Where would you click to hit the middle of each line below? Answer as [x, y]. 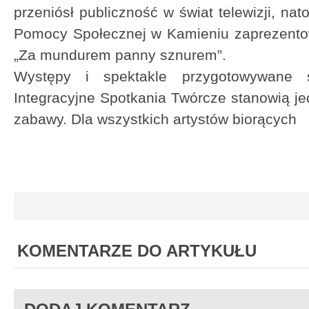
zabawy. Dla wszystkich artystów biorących [157, 119]
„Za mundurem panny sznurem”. [120, 55]
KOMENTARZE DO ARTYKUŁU [137, 251]
